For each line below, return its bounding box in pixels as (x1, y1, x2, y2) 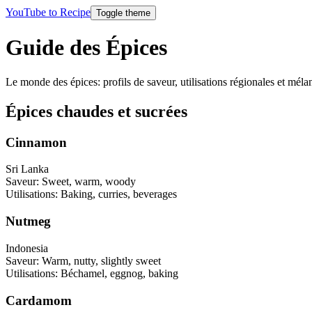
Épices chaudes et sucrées (6, 102, 187, 120)
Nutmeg (6, 214, 51, 229)
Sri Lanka (6, 163, 49, 175)
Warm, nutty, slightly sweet (42, 254, 161, 267)
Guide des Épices (6, 35, 167, 61)
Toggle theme (96, 8, 150, 18)
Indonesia (6, 242, 48, 254)
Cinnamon (6, 134, 67, 150)
